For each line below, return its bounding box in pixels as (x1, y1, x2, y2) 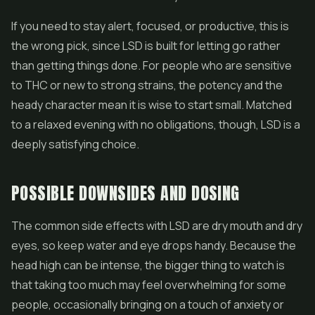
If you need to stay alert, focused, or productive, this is (11, 18, 289, 34)
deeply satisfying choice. (11, 136, 139, 152)
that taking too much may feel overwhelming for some (11, 277, 286, 292)
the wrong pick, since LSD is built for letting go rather (11, 38, 281, 53)
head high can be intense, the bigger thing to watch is (11, 257, 285, 273)
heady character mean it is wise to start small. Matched (11, 97, 292, 112)
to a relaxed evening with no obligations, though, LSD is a (11, 117, 300, 132)
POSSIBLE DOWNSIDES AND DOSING (11, 181, 240, 206)
